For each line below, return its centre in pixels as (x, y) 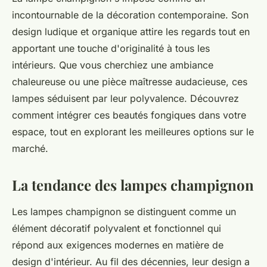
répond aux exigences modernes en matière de (118, 245)
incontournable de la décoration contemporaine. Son (130, 15)
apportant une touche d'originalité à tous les (111, 49)
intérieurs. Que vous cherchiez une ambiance (113, 65)
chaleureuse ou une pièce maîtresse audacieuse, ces (130, 82)
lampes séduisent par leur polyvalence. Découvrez (125, 99)
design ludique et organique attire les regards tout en (131, 32)
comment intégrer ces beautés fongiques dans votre (129, 115)
